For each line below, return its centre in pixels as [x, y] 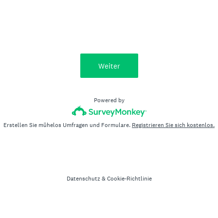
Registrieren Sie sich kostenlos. [173, 125]
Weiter [109, 66]
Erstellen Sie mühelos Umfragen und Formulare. [68, 125]
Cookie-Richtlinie [129, 179]
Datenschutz [83, 179]
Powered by [109, 100]
